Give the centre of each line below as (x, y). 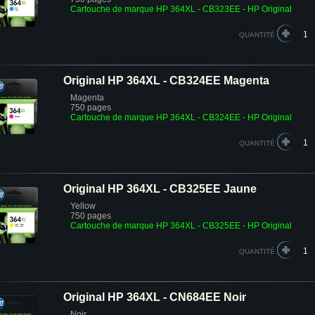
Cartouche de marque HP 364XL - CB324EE (155, 117)
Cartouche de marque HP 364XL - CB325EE (155, 226)
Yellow (83, 206)
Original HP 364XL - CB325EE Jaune (160, 189)
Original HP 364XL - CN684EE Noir (155, 297)
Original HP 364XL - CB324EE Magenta (166, 81)
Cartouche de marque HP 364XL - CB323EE (155, 9)
